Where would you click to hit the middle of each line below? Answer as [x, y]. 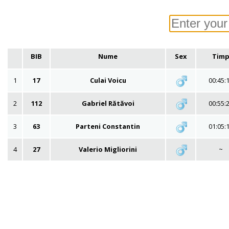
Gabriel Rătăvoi [108, 103]
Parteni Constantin [108, 126]
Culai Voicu [108, 80]
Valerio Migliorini [108, 149]
